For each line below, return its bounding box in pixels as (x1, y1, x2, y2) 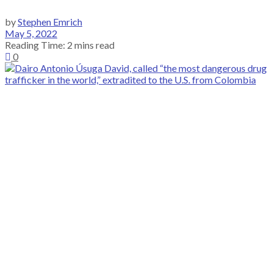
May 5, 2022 (5, 27, 57, 39)
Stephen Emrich (18, 15, 82, 27)
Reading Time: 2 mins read (5, 38, 115, 51)
